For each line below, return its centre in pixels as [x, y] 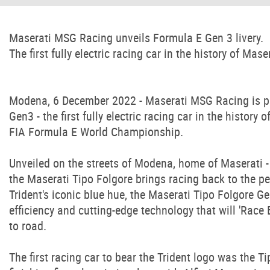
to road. [28, 226]
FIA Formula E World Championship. [96, 132]
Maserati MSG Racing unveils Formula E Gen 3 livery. [136, 38]
